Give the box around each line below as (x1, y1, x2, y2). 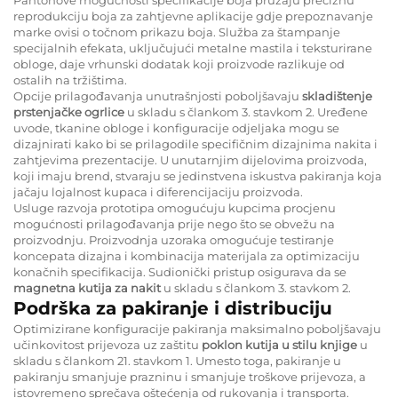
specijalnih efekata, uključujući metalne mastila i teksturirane (13, 40, 372, 55)
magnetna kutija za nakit (13, 280, 163, 295)
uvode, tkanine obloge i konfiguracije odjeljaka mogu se (13, 120, 339, 135)
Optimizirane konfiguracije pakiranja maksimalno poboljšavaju (13, 321, 381, 336)
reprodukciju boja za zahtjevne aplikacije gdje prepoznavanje (13, 8, 373, 23)
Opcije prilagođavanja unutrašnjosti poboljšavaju (13, 88, 302, 103)
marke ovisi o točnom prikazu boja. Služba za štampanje (13, 24, 340, 39)
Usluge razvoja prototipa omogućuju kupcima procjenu (13, 200, 336, 215)
